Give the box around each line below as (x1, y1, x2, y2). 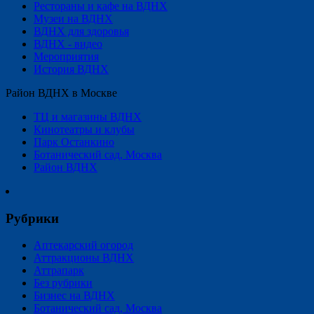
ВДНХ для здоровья (34, 25, 129, 38)
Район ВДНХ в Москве (6, 87, 117, 100)
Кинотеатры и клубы (34, 123, 135, 136)
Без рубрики (34, 277, 93, 289)
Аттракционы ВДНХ (34, 252, 134, 264)
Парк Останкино (34, 136, 114, 149)
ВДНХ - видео (34, 38, 102, 50)
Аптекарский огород (34, 239, 133, 252)
